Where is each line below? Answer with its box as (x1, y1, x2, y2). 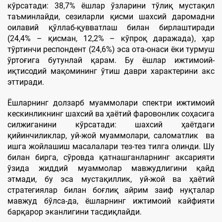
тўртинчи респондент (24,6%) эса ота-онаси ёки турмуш (7, 44, 215, 54)
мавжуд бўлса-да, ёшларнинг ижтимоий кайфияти (7, 196, 215, 206)
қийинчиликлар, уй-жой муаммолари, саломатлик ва (7, 130, 215, 140)
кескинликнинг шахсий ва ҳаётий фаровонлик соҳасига (7, 109, 215, 118)
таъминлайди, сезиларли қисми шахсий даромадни (7, 11, 215, 21)
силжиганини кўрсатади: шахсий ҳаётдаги (7, 119, 215, 129)
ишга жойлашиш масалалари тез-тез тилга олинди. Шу (7, 141, 215, 151)
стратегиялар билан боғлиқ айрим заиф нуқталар (7, 185, 215, 195)
